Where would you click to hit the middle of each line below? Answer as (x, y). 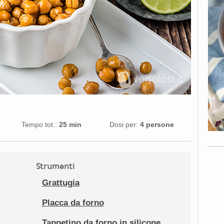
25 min (70, 124)
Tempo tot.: (39, 124)
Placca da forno (73, 203)
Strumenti (55, 166)
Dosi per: (123, 124)
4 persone (157, 124)
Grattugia (60, 183)
